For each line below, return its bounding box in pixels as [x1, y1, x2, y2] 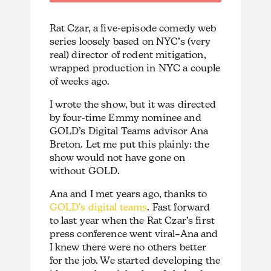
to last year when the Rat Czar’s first [49, 214, 215, 226]
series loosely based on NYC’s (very [49, 35, 211, 47]
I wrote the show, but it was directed [49, 98, 216, 110]
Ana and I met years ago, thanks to [49, 188, 207, 200]
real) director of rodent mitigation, [49, 48, 206, 60]
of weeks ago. [49, 75, 110, 87]
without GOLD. [49, 165, 123, 177]
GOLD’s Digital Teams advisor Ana [49, 125, 209, 137]
